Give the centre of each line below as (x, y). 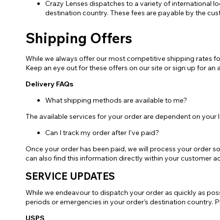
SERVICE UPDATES (70, 176)
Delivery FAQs (49, 84)
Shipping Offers (79, 38)
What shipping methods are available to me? (116, 100)
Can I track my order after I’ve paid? (102, 133)
